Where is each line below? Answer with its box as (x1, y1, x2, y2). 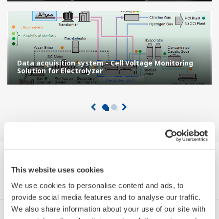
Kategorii (86, 171, 133, 184)
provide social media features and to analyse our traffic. (11, 193, 201, 201)
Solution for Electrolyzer (17, 66, 103, 75)
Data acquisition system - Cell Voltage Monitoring (17, 58, 193, 67)
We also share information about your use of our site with (11, 204, 206, 213)
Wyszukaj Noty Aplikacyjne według (23, 157, 196, 170)
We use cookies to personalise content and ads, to (11, 181, 184, 190)
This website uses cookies (11, 165, 104, 174)
